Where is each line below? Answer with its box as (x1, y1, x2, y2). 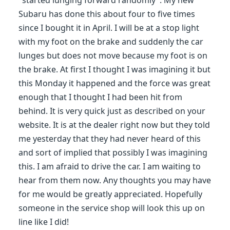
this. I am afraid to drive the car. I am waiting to (18, 161, 201, 172)
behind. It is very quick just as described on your (18, 105, 205, 117)
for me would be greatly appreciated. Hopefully (18, 188, 202, 200)
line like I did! (18, 216, 69, 227)
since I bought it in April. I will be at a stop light (18, 22, 199, 33)
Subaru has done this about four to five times (18, 8, 195, 20)
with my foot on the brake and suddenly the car (18, 36, 203, 47)
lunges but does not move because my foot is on (18, 50, 207, 61)
